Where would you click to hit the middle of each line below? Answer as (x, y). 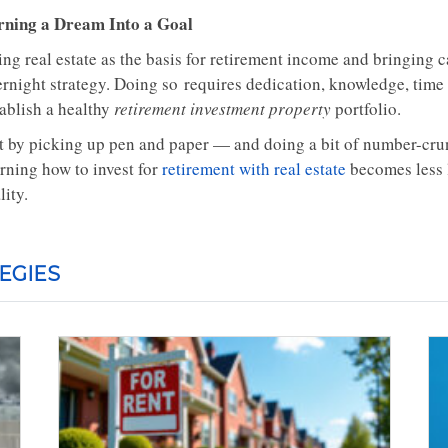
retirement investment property (222, 108)
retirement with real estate (254, 168)
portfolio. (366, 108)
